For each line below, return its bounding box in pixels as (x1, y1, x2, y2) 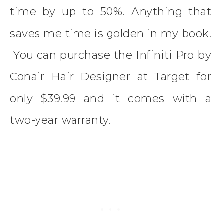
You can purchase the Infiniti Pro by (10, 48, 211, 62)
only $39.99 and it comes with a (10, 92, 211, 106)
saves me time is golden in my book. (10, 27, 211, 40)
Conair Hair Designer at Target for (10, 70, 211, 84)
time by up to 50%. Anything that (10, 5, 211, 19)
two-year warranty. (10, 113, 110, 127)
